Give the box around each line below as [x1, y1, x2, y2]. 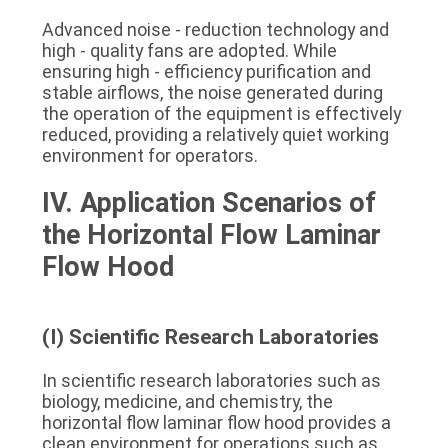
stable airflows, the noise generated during [41, 81, 383, 103]
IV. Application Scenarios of [41, 186, 376, 219]
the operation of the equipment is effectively [41, 102, 401, 124]
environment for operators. [41, 144, 258, 166]
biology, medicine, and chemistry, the [41, 390, 333, 412]
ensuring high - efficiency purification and [41, 60, 371, 82]
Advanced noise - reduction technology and [41, 18, 389, 40]
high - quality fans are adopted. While [41, 39, 337, 61]
